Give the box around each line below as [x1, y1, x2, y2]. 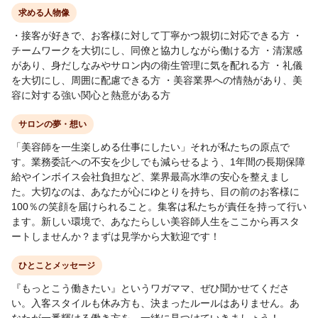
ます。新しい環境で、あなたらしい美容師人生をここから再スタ [11, 215, 300, 227]
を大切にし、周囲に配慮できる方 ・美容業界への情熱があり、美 [11, 74, 302, 86]
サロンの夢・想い [18, 119, 87, 129]
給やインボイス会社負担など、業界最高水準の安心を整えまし [11, 170, 290, 182]
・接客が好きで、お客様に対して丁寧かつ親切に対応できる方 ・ [11, 29, 302, 41]
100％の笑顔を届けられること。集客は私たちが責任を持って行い [11, 200, 307, 212]
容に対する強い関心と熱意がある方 [11, 89, 170, 101]
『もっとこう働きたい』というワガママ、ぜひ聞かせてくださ [11, 282, 290, 294]
